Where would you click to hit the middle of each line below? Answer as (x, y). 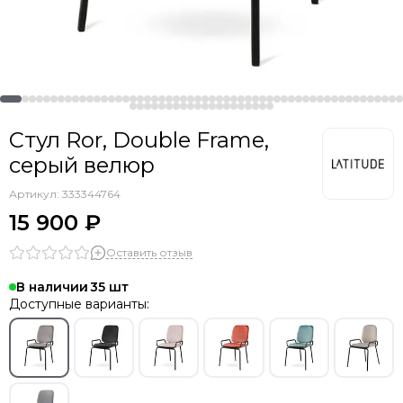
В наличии (52, 287)
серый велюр (82, 165)
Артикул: (36, 194)
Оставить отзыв (149, 252)
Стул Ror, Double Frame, (139, 140)
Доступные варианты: (79, 304)
